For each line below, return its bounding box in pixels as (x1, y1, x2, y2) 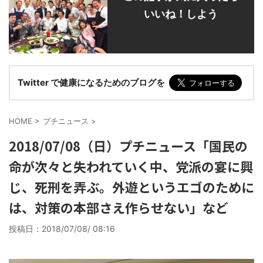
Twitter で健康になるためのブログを (17, 77, 165, 88)
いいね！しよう (144, 8, 218, 20)
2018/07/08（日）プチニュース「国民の (9, 136, 248, 155)
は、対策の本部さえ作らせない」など (9, 198, 228, 217)
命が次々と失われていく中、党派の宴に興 (9, 157, 253, 176)
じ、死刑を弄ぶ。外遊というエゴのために (9, 177, 254, 196)
